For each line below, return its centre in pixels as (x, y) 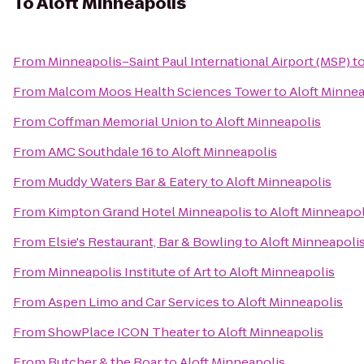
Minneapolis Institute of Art (130, 272)
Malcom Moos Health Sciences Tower (160, 91)
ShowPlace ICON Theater (124, 332)
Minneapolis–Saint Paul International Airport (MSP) (199, 61)
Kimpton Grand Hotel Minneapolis (150, 212)
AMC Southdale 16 (101, 152)
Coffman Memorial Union (123, 121)
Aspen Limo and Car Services (134, 302)
